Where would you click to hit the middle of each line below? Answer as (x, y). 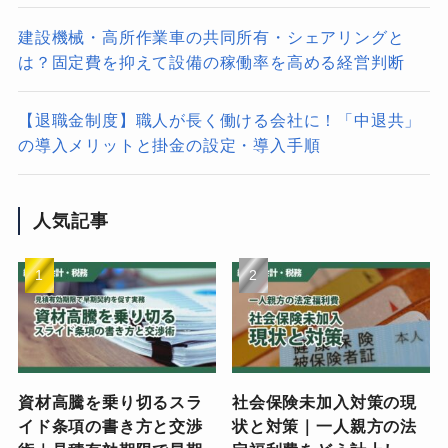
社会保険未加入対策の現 (324, 401)
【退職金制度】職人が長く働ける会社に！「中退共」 (219, 119)
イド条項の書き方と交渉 (110, 425)
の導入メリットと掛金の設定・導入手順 (169, 144)
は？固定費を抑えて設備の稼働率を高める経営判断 (211, 61)
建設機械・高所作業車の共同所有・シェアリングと (211, 36)
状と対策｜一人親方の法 (324, 425)
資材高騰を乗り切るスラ (110, 401)
